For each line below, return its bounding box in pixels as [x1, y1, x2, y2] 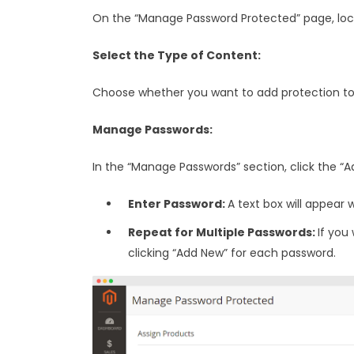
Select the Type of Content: [92, 47, 261, 63]
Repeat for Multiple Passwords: [128, 224, 318, 240]
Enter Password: [128, 195, 228, 212]
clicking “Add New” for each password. [128, 244, 336, 261]
